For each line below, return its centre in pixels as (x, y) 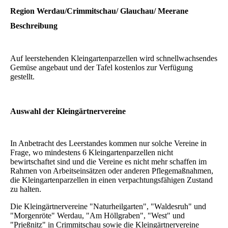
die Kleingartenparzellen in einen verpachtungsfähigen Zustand (111, 180)
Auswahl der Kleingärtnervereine (68, 111)
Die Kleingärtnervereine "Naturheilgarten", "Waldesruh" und (108, 206)
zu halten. (26, 189)
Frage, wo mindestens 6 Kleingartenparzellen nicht (92, 152)
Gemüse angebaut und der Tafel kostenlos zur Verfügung (102, 67)
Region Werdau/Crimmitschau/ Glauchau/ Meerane (99, 11)
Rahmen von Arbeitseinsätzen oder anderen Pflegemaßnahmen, (112, 170)
